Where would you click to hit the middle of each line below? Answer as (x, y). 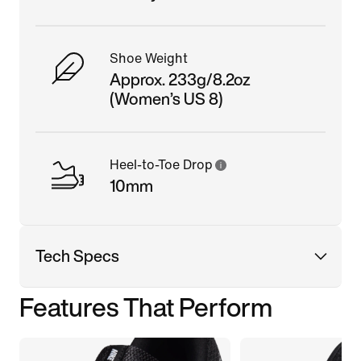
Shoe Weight (149, 58)
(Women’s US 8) (166, 98)
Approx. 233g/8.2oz (180, 79)
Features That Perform (146, 307)
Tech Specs (77, 255)
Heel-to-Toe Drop (161, 164)
